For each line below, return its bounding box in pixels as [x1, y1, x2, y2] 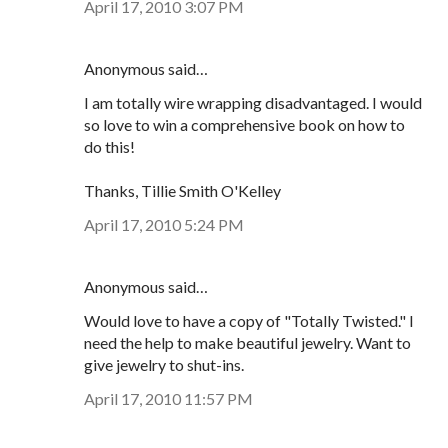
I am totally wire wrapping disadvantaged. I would [84, 92, 422, 112]
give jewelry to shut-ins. [84, 354, 244, 374]
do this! [84, 136, 135, 156]
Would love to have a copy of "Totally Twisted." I [84, 310, 414, 330]
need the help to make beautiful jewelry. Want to [84, 332, 411, 352]
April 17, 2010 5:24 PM [84, 214, 244, 234]
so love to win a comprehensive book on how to [84, 114, 405, 134]
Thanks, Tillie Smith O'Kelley [84, 180, 281, 200]
